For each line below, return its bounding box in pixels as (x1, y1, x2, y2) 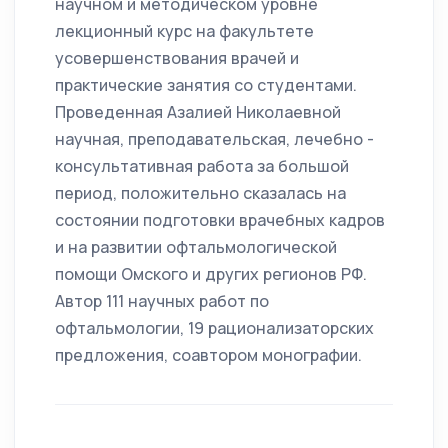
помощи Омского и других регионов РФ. (55, 263, 367, 286)
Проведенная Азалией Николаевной (55, 101, 341, 124)
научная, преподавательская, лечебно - (55, 128, 374, 151)
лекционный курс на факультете (55, 20, 314, 43)
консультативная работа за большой (55, 155, 349, 178)
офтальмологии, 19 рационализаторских (55, 317, 374, 340)
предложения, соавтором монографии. (55, 344, 362, 367)
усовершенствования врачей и (55, 47, 299, 70)
